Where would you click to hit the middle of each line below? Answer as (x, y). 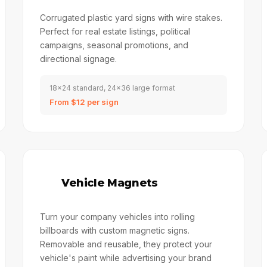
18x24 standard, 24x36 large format (112, 88)
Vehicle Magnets (109, 183)
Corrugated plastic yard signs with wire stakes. (131, 18)
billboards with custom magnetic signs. (114, 230)
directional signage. (78, 59)
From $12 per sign (84, 102)
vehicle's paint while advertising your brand (125, 258)
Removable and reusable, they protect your (126, 244)
